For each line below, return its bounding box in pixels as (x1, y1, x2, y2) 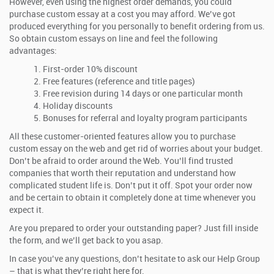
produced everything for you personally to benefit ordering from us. (9, 22, 265, 31)
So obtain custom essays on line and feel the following (9, 34, 218, 43)
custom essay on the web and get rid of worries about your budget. (9, 144, 263, 154)
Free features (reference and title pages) (43, 77, 195, 86)
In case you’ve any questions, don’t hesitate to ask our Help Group (9, 254, 260, 264)
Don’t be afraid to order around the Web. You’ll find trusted (9, 157, 233, 166)
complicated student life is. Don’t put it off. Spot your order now (9, 181, 253, 190)
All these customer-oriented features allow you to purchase (9, 132, 235, 141)
